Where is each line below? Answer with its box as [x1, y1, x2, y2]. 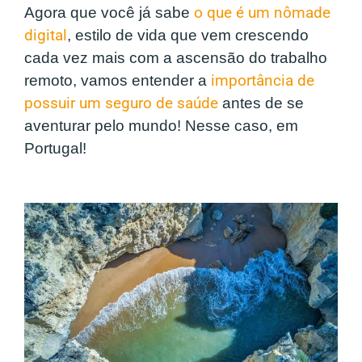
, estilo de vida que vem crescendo [67, 27, 309, 44]
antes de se [218, 95, 304, 112]
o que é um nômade [194, 4, 330, 23]
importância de [211, 72, 314, 90]
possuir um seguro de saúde [24, 95, 218, 113]
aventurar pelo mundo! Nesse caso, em [24, 117, 298, 135]
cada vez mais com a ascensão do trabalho [24, 49, 327, 67]
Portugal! [24, 140, 86, 158]
